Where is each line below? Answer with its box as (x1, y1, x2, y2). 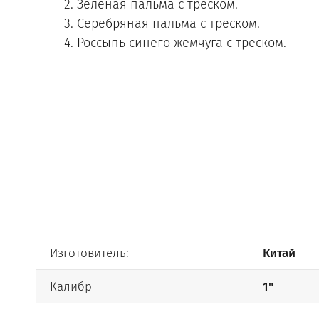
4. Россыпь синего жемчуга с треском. (64, 35, 286, 51)
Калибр (50, 278, 92, 294)
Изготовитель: (50, 246, 129, 261)
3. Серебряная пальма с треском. (64, 16, 260, 31)
